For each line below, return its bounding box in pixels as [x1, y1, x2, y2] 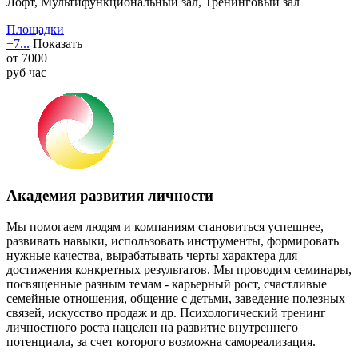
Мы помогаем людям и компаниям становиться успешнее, [6, 219, 324, 233]
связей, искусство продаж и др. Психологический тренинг [6, 305, 326, 320]
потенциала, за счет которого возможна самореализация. [6, 334, 316, 348]
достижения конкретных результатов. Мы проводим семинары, [6, 262, 352, 276]
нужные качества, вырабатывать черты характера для [6, 248, 297, 262]
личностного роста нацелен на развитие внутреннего [6, 320, 298, 334]
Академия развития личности [6, 186, 213, 204]
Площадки [6, 22, 64, 37]
